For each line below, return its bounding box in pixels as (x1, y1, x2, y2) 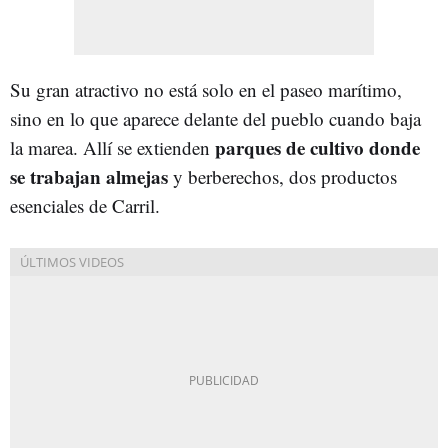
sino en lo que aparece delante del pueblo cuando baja (10, 105, 421, 131)
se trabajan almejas (10, 162, 173, 190)
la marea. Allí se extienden (10, 134, 210, 160)
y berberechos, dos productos (173, 163, 397, 189)
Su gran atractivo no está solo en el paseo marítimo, (10, 76, 402, 102)
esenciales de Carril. (10, 192, 160, 218)
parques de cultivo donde (210, 133, 420, 161)
